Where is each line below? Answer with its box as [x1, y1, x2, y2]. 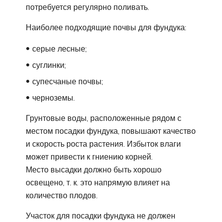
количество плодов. [26, 190, 98, 201]
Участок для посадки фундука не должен [26, 211, 175, 221]
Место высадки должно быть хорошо [26, 165, 162, 175]
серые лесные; [32, 44, 87, 54]
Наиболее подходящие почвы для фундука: [26, 22, 186, 33]
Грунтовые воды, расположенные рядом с [26, 113, 181, 123]
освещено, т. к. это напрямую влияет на [26, 177, 170, 188]
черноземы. [32, 93, 75, 103]
